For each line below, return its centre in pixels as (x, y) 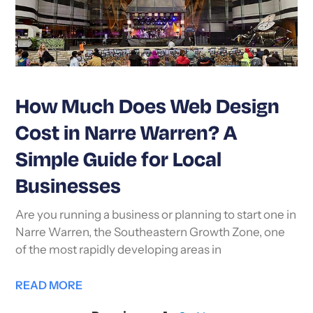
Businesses (68, 188)
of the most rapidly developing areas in (119, 251)
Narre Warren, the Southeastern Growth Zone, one (151, 233)
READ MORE (49, 287)
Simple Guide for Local (119, 161)
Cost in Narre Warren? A (126, 134)
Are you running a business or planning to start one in (156, 216)
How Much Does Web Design (148, 108)
